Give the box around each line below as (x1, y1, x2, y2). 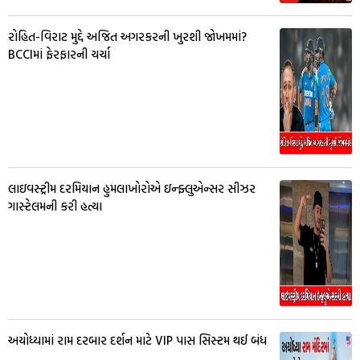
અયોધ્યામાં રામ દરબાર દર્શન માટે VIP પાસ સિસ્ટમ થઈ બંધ (8, 330, 267, 350)
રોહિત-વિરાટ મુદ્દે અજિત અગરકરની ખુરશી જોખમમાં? (8, 27, 247, 46)
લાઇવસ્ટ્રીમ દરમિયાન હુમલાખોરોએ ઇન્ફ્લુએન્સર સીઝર (8, 178, 256, 198)
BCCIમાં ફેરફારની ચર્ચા (8, 44, 110, 63)
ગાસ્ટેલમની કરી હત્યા (8, 196, 102, 215)
